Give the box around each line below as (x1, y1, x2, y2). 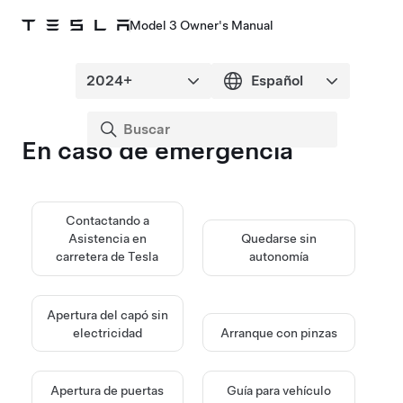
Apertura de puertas (50, 382, 165, 398)
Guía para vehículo (227, 382, 332, 398)
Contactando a (65, 213, 149, 228)
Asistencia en (67, 231, 147, 246)
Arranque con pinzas (220, 325, 338, 340)
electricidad (72, 325, 142, 340)
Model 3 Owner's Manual (130, 18, 273, 32)
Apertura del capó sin (46, 307, 168, 322)
